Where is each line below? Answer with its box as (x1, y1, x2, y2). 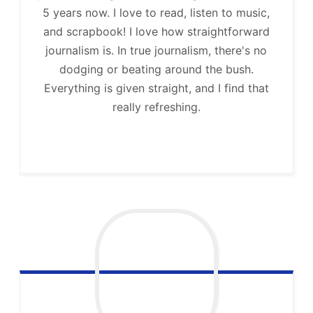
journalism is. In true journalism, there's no (45, 43, 268, 58)
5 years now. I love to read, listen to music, (43, 6, 270, 20)
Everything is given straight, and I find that (43, 81, 269, 96)
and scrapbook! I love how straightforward (43, 24, 270, 39)
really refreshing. (112, 100, 201, 115)
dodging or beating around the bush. (59, 62, 254, 77)
